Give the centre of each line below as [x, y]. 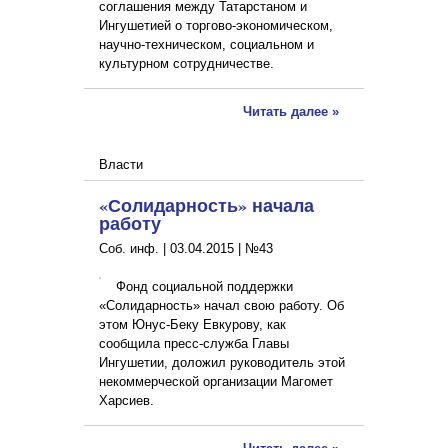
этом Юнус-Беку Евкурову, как [192, 325]
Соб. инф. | [134, 249]
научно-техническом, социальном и [206, 45]
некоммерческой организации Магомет [216, 382]
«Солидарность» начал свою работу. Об [221, 306]
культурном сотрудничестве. [186, 64]
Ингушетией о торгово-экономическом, [216, 26]
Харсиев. [128, 401]
